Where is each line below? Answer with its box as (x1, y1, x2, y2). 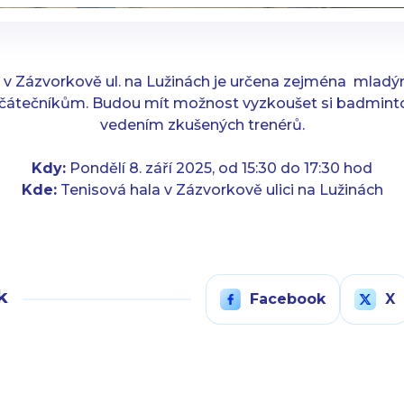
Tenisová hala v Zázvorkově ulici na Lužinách (56, 181, 383, 198)
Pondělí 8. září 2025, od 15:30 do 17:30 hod (66, 160, 372, 177)
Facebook (250, 290, 326, 308)
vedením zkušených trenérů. (99, 116, 305, 133)
